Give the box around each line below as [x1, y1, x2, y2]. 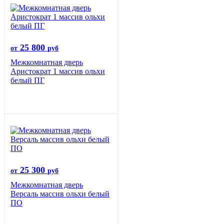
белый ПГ [10, 76, 44, 85]
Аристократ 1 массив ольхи [10, 67, 105, 76]
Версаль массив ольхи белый [10, 189, 109, 198]
